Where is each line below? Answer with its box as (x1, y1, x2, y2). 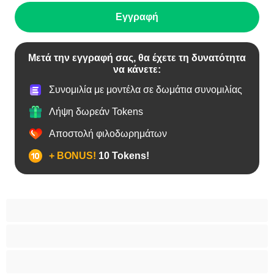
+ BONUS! (49, 150, 96, 161)
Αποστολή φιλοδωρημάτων (49, 128, 167, 139)
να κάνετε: (113, 64, 161, 75)
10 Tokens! (96, 150, 149, 161)
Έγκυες (31, 224, 63, 235)
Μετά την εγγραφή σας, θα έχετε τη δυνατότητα (28, 52, 246, 63)
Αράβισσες (31, 250, 78, 261)
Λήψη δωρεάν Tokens (49, 106, 143, 117)
